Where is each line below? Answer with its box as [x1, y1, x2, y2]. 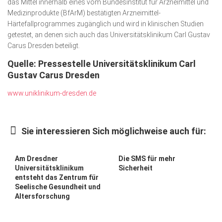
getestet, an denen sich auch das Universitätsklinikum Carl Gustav [7, 31, 210, 39]
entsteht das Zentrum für [15, 173, 99, 181]
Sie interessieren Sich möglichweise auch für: [21, 126, 206, 136]
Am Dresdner [15, 155, 58, 163]
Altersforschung [15, 192, 70, 200]
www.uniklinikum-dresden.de [7, 89, 96, 97]
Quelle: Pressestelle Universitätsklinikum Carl [7, 58, 196, 69]
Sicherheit [118, 164, 153, 172]
